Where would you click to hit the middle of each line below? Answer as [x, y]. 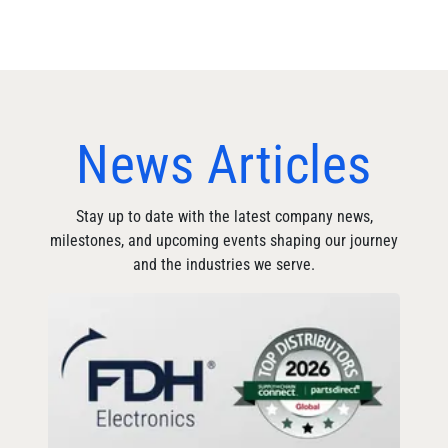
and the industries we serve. [224, 265]
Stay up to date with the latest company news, [224, 217]
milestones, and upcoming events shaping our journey [224, 241]
